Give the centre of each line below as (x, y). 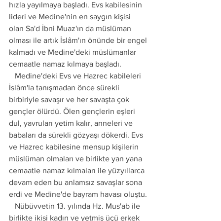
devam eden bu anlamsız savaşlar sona (76, 182)
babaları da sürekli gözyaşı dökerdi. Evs (77, 135)
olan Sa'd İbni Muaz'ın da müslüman (71, 28)
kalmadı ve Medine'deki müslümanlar (74, 52)
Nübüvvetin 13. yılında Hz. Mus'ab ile (12, 206)
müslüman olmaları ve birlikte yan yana (76, 159)
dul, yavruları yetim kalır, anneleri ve (72, 123)
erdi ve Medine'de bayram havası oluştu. (79, 194)
